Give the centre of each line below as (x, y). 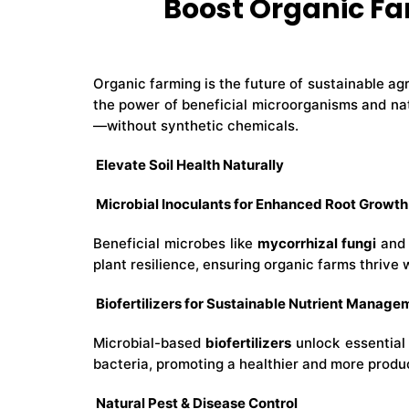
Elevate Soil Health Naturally (189, 165)
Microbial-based (150, 343)
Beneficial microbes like (175, 244)
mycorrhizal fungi (317, 244)
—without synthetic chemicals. (196, 126)
